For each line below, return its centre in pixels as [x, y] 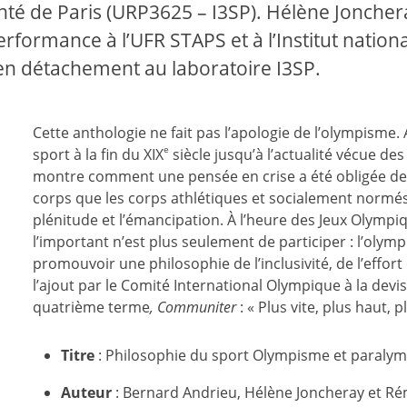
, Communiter [193, 307]
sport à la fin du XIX [98, 154]
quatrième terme [91, 307]
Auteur [86, 392]
